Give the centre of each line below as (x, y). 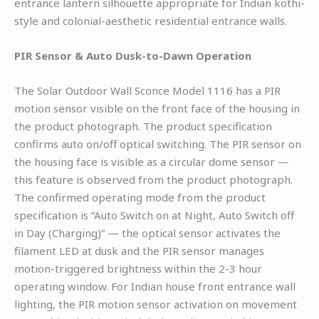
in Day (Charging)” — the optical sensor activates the (147, 232)
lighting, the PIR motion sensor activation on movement (156, 304)
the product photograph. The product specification (143, 126)
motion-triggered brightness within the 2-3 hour (138, 268)
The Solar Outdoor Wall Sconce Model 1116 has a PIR (147, 90)
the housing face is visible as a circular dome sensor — (152, 161)
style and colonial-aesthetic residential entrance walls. (151, 20)
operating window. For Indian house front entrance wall (155, 286)
